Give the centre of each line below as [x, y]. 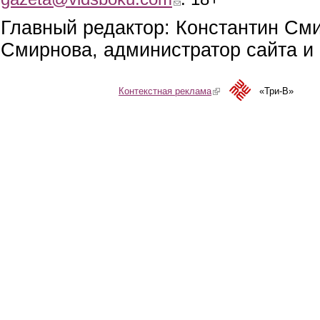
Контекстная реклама [165, 91]
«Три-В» [276, 91]
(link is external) [244, 91]
